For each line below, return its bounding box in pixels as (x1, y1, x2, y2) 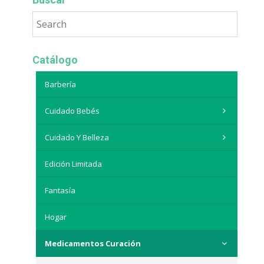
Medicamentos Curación (44, 238, 141, 249)
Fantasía (44, 185, 75, 196)
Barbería (44, 79, 76, 90)
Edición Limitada (44, 159, 102, 170)
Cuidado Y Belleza (44, 132, 109, 143)
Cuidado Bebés (44, 105, 100, 117)
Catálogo (32, 54, 78, 67)
